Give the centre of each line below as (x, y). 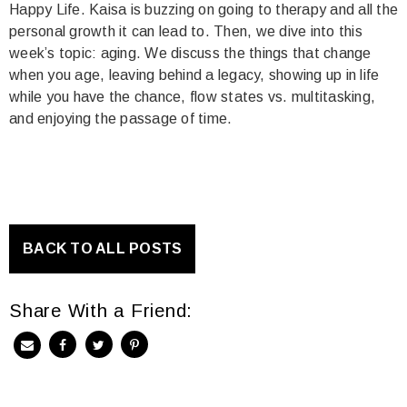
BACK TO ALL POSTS (103, 248)
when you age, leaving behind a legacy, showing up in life (194, 75)
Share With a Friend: (101, 311)
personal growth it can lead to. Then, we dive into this (186, 31)
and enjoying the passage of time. (121, 119)
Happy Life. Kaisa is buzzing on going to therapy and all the (203, 10)
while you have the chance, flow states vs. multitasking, (192, 97)
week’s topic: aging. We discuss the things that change (190, 53)
